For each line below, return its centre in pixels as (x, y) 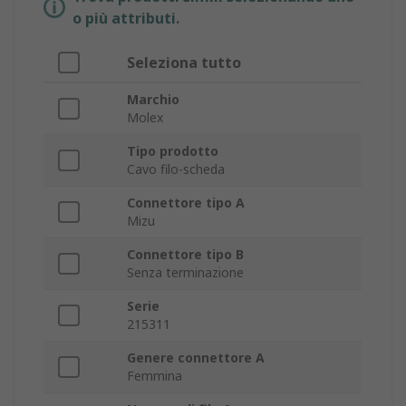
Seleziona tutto (184, 63)
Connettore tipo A (186, 203)
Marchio (153, 100)
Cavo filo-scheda (176, 169)
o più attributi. (126, 19)
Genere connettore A (196, 358)
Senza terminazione (185, 273)
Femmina (155, 376)
